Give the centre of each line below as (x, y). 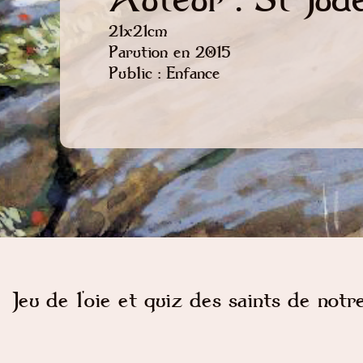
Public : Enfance (164, 73)
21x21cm (137, 31)
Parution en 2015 (169, 52)
